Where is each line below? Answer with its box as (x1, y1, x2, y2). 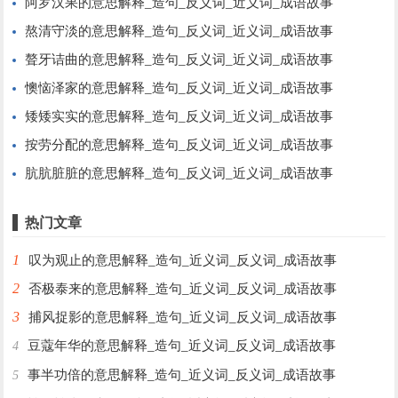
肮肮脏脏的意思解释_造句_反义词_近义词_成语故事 (25, 166, 334, 181)
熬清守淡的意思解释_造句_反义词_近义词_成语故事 (25, 24, 334, 39)
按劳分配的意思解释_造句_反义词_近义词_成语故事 (25, 138, 334, 153)
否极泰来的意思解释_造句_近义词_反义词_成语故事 (28, 282, 338, 297)
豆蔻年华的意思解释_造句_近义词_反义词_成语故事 (28, 338, 337, 354)
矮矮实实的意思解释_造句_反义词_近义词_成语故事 (25, 109, 334, 124)
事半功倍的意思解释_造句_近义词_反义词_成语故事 (28, 368, 337, 383)
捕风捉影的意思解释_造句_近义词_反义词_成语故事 (28, 310, 338, 325)
